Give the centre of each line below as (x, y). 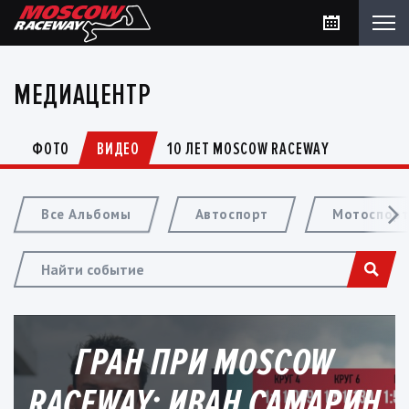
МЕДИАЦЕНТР (83, 95)
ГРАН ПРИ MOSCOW (204, 362)
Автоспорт (232, 214)
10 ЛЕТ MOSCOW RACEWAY (248, 149)
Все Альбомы (86, 214)
